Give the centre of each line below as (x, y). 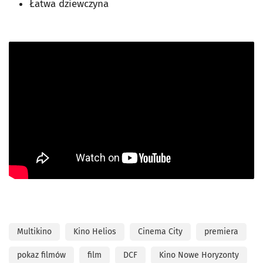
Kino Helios (95, 232)
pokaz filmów (41, 255)
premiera (221, 232)
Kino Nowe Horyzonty (199, 255)
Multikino (34, 232)
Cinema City (160, 232)
